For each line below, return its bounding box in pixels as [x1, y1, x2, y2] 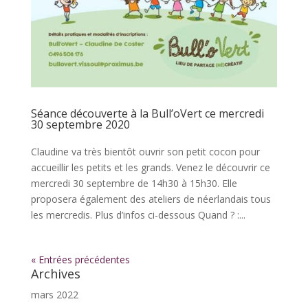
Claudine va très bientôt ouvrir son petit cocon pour [30, 144, 260, 158]
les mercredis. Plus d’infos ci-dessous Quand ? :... [30, 208, 245, 221]
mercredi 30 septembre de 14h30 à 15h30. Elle [30, 176, 237, 190]
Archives [30, 265, 80, 282]
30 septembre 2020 [30, 116, 130, 132]
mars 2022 [30, 287, 78, 301]
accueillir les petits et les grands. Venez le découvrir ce [30, 160, 270, 174]
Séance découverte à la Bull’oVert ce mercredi [30, 105, 264, 121]
